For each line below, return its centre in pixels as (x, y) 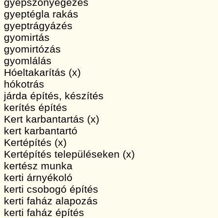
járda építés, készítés (54, 96)
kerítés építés (36, 108)
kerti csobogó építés (51, 189)
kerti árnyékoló (38, 178)
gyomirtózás (32, 49)
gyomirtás (27, 37)
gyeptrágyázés (38, 26)
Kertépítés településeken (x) (69, 154)
